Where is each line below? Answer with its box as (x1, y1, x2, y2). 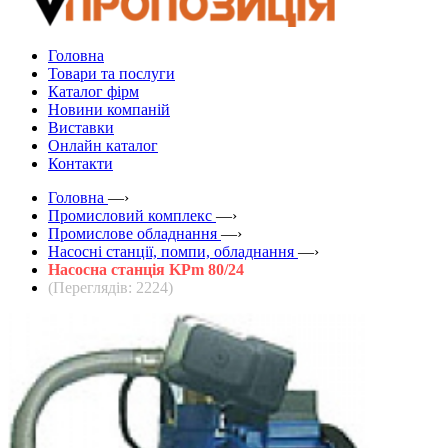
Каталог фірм (48, 82, 139, 100)
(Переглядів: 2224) (48, 278, 173, 296)
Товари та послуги (48, 64, 175, 82)
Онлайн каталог (48, 136, 158, 154)
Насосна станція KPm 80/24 (48, 260, 244, 278)
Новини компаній (48, 100, 170, 118)
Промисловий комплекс (48, 206, 212, 224)
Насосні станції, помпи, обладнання (48, 242, 294, 260)
